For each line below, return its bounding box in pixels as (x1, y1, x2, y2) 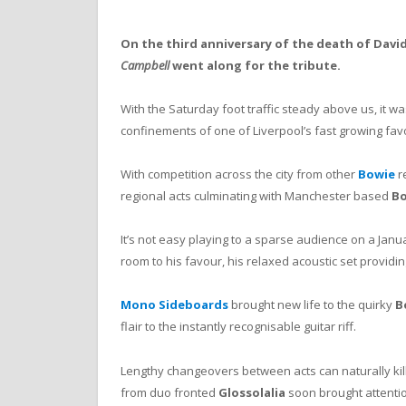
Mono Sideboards (121, 296, 228, 314)
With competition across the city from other (121, 166, 358, 183)
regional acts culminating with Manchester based (121, 188, 391, 205)
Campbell (121, 56, 169, 73)
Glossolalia (218, 383, 285, 401)
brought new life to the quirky (228, 296, 395, 314)
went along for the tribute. (169, 56, 341, 73)
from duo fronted (121, 383, 218, 401)
